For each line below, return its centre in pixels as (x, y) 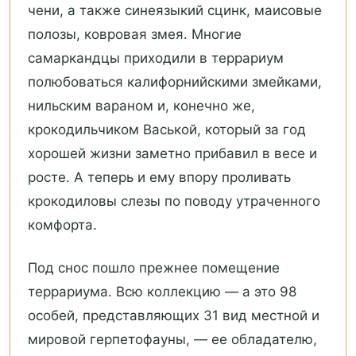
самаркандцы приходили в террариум (156, 58)
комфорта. (62, 225)
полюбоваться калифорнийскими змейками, (175, 82)
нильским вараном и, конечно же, (141, 106)
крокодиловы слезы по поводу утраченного (174, 201)
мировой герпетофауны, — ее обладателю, (172, 340)
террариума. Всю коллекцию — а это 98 (162, 292)
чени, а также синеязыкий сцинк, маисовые (175, 11)
